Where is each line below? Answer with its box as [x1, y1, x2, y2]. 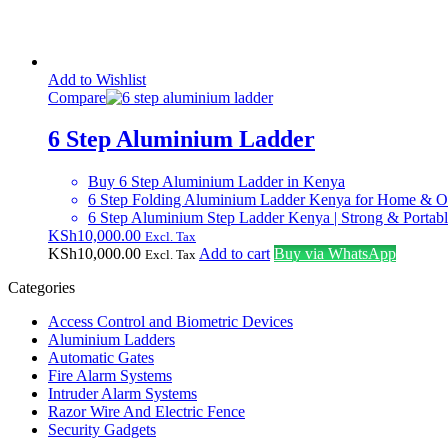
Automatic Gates [48, 349, 154, 367]
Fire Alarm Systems [48, 367, 172, 385]
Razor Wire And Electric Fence [48, 403, 245, 421]
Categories [8, 279, 75, 297]
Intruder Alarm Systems [48, 385, 197, 403]
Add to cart [199, 245, 270, 263]
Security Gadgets [48, 421, 156, 439]
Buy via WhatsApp [274, 245, 396, 263]
